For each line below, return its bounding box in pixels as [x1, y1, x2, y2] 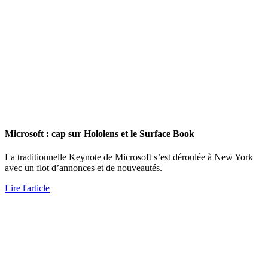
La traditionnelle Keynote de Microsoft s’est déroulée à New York [5, 151, 253, 162]
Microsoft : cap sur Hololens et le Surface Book [5, 128, 194, 139]
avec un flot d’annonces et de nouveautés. [5, 162, 162, 173]
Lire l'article [5, 182, 50, 193]
